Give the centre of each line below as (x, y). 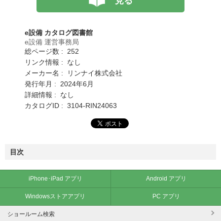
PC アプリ (166, 196)
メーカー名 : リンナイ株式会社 (74, 73)
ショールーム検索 (31, 214)
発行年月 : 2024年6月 (59, 84)
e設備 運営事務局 (52, 42)
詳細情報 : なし (49, 94)
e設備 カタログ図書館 (59, 32)
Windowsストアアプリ (55, 196)
